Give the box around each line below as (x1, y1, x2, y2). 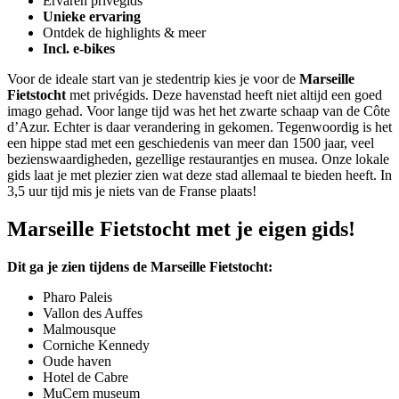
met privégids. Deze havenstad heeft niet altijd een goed (66, 87, 382, 103)
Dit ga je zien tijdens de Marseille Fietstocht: (7, 259, 273, 275)
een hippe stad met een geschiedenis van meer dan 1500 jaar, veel (7, 135, 374, 151)
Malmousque (43, 322, 116, 338)
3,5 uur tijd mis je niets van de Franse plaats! (7, 183, 256, 199)
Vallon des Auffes (43, 305, 142, 322)
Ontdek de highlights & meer (43, 25, 206, 41)
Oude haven (43, 354, 111, 370)
